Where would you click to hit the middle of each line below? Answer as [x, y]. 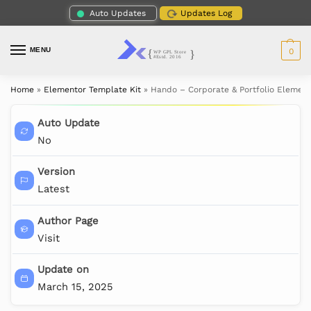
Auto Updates [117, 13]
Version [56, 172]
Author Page [68, 220]
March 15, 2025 [75, 287]
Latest [53, 189]
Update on [63, 270]
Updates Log [206, 13]
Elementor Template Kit [92, 90]
